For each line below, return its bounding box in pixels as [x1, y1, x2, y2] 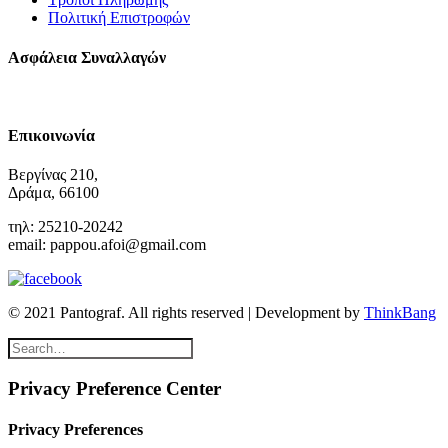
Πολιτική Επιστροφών [48, 9, 190, 27]
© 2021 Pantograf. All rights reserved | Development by [8, 304, 364, 322]
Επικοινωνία [8, 127, 95, 145]
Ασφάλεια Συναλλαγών [8, 48, 166, 66]
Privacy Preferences [8, 421, 143, 439]
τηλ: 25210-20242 [8, 218, 123, 236]
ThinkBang [364, 304, 436, 322]
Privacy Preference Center [8, 378, 221, 400]
